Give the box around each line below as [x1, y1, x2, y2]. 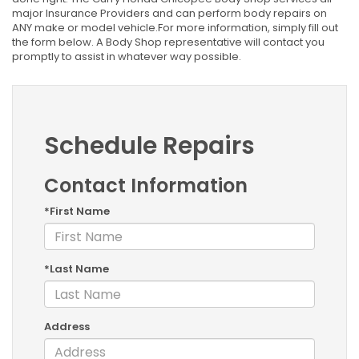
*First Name [44, 204, 110, 220]
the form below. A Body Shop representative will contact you [12, 34, 325, 50]
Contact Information [44, 172, 248, 200]
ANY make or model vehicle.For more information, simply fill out [12, 20, 338, 36]
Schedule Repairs [44, 129, 255, 163]
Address [44, 319, 90, 335]
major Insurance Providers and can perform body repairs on [12, 6, 327, 22]
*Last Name [44, 261, 109, 277]
